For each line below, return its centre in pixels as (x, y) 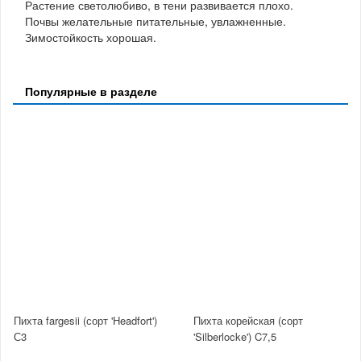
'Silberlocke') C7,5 (235, 337)
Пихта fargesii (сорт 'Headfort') (85, 321)
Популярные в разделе (91, 91)
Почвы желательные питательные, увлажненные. (156, 21)
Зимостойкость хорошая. (91, 37)
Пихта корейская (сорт (248, 321)
